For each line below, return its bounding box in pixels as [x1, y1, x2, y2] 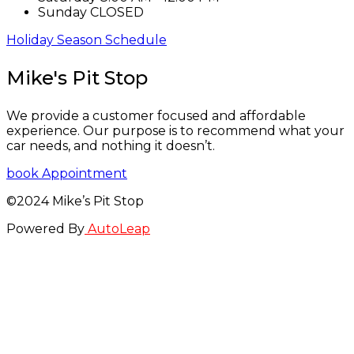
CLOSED [90, 5, 144, 21]
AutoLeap [85, 221, 150, 237]
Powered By [6, 221, 85, 237]
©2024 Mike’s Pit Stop [6, 194, 144, 209]
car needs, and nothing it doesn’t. [6, 138, 215, 154]
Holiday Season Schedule [6, 32, 167, 48]
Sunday [38, 5, 90, 21]
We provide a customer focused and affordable [6, 108, 306, 124]
